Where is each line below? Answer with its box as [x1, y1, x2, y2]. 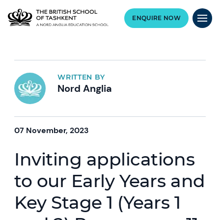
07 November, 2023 [14, 125, 89, 136]
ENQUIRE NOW [132, 14, 181, 22]
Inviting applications [14, 148, 195, 170]
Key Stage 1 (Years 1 [14, 192, 181, 213]
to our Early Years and [14, 170, 205, 192]
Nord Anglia [57, 82, 112, 95]
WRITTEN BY [57, 73, 106, 82]
